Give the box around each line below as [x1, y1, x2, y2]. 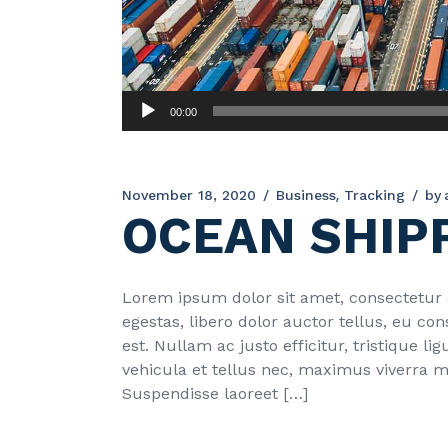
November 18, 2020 [122, 186, 256, 203]
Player [121, 115, 169, 135]
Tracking [344, 186, 405, 203]
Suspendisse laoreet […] [122, 383, 308, 403]
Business [276, 186, 336, 203]
